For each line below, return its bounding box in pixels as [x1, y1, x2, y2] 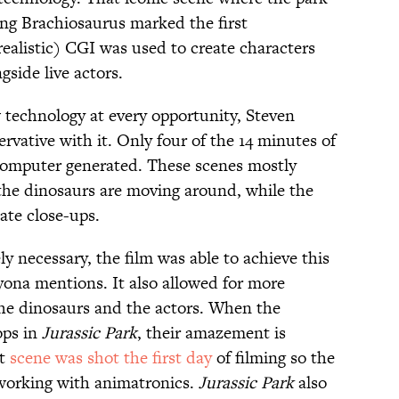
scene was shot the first [10, 346, 186, 370]
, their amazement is [137, 321, 286, 346]
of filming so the [212, 346, 335, 370]
